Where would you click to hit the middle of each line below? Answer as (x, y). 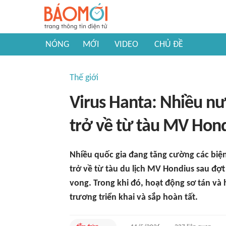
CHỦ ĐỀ (169, 45)
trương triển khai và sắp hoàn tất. (134, 197)
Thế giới (84, 78)
